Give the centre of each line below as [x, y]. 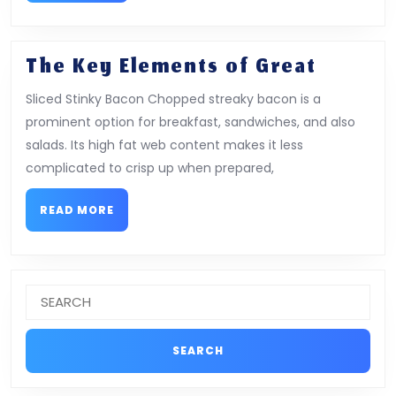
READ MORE [77, 209]
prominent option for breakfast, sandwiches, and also [190, 122]
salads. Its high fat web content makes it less [164, 145]
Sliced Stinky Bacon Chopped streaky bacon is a [173, 99]
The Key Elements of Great [171, 68]
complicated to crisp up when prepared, [150, 168]
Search [46, 292]
